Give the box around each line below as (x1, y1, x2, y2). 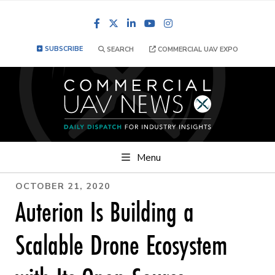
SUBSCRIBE (43, 44, 83, 53)
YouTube (163, 17, 201, 30)
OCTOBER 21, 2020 (15, 179, 110, 192)
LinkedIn (144, 17, 179, 30)
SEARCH (105, 45, 134, 54)
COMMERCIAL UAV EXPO (156, 45, 238, 54)
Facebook (108, 17, 150, 30)
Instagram (180, 17, 223, 30)
